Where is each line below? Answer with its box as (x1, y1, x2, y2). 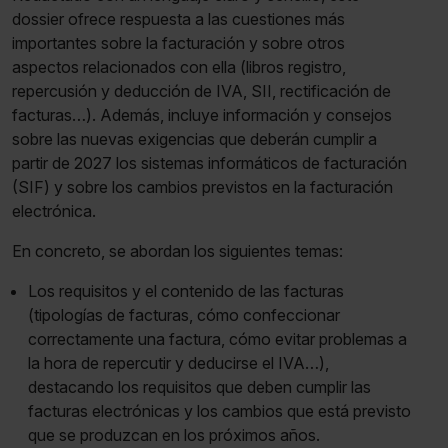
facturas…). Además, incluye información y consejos (12, 104, 392, 125)
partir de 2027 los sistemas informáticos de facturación (12, 152, 407, 173)
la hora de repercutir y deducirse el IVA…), (28, 352, 329, 373)
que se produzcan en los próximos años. (28, 424, 320, 445)
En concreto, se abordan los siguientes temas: (12, 240, 343, 261)
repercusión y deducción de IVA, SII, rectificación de (12, 80, 391, 101)
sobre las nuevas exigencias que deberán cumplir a (12, 128, 377, 149)
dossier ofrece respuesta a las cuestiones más (12, 8, 345, 29)
